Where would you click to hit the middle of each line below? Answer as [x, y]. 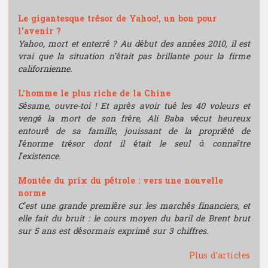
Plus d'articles [220, 256]
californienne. [45, 69]
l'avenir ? [39, 32]
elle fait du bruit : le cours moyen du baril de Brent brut [134, 219]
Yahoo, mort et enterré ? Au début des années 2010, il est [134, 44]
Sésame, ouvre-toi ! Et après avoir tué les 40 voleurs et [134, 106]
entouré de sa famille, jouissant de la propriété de [134, 132]
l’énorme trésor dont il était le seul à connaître [134, 144]
